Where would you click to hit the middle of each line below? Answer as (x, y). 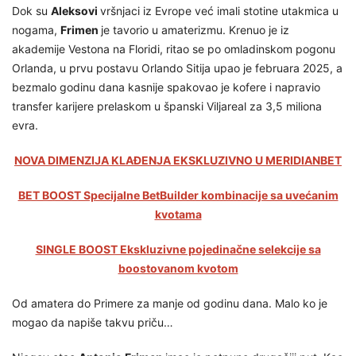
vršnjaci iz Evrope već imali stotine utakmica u (219, 11)
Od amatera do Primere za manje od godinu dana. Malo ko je (170, 304)
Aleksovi (75, 11)
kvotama (178, 215)
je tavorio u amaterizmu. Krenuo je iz (195, 30)
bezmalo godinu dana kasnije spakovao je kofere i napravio (166, 87)
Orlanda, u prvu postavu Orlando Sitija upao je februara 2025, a (177, 68)
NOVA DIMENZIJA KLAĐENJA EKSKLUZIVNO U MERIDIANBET (178, 161)
